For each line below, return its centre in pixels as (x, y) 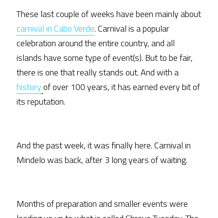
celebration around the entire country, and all (96, 43)
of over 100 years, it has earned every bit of (122, 87)
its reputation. (43, 101)
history (29, 87)
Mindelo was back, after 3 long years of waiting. (102, 160)
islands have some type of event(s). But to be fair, (105, 58)
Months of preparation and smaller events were (102, 204)
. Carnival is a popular (132, 28)
